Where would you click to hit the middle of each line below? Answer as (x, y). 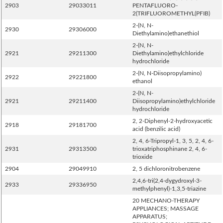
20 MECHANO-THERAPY (166, 201)
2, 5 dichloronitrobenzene (166, 169)
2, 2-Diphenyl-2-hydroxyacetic (172, 121)
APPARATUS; (150, 217)
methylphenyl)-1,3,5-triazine (169, 189)
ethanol (142, 81)
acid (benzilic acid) (156, 129)
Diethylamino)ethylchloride (168, 53)
